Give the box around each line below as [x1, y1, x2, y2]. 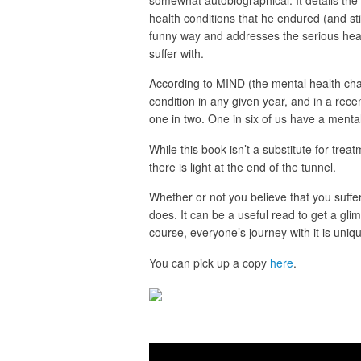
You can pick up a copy [148, 254, 270, 271]
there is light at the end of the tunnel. [148, 158, 336, 175]
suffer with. [148, 45, 207, 61]
